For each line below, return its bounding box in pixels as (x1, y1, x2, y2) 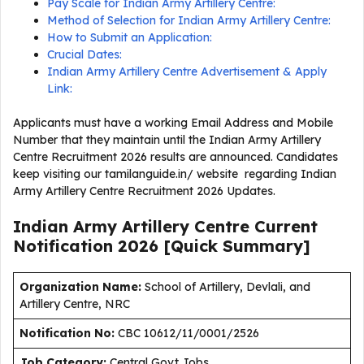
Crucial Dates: (47, 47, 122, 62)
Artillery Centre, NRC (19, 297, 130, 311)
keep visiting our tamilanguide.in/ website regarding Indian (13, 167, 336, 181)
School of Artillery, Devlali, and (141, 279, 310, 294)
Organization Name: (19, 279, 141, 294)
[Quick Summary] (158, 236, 310, 256)
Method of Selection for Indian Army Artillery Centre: (47, 13, 331, 28)
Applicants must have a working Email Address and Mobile (13, 115, 333, 130)
